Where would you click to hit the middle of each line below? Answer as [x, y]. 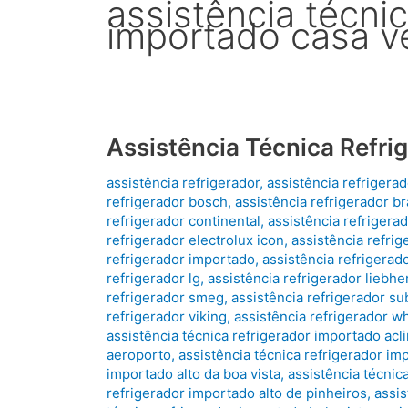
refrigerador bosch [167, 202]
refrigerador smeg [165, 298]
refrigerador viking [167, 317]
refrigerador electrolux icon [195, 240]
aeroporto [139, 355]
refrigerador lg [153, 279]
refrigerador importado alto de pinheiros [237, 393]
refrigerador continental [184, 221]
